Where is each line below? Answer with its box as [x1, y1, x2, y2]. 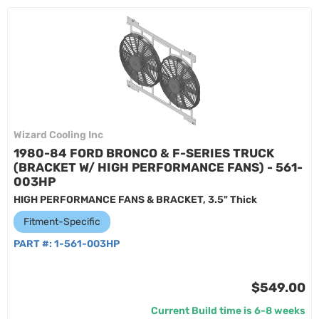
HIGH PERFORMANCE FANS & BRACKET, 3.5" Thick [14, 194, 257, 206]
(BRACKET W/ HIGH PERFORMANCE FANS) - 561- [14, 160, 303, 174]
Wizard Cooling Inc [14, 129, 103, 141]
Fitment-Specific [23, 216, 100, 228]
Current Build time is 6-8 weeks [151, 305, 305, 317]
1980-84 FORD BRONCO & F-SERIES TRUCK [14, 146, 274, 160]
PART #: [14, 238, 54, 250]
